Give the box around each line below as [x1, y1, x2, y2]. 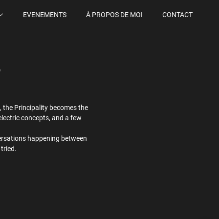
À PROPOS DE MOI [86, 11, 143, 19]
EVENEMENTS [23, 11, 66, 19]
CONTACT [162, 11, 193, 19]
